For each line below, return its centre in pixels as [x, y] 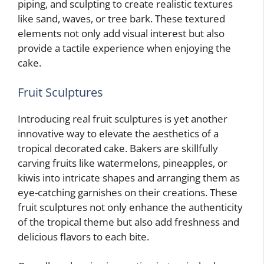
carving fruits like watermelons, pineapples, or [123, 163]
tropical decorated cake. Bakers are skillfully [118, 148]
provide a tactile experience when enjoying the [124, 48]
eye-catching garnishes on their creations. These [128, 192]
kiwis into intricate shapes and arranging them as [129, 177]
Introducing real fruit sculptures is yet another [123, 118]
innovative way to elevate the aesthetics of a [118, 133]
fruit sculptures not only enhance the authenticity [130, 207]
